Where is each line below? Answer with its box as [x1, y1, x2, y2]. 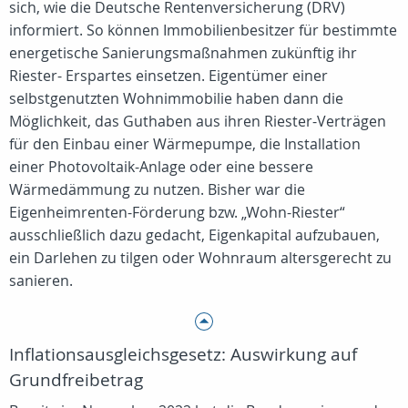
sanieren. [9, 270, 73, 291]
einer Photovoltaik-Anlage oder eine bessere [9, 157, 313, 177]
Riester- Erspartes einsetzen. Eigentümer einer [9, 66, 328, 86]
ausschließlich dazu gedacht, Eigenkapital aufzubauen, [9, 225, 380, 245]
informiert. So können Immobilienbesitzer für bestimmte [9, 20, 397, 40]
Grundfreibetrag [9, 368, 143, 392]
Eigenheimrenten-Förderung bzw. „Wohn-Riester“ [9, 202, 345, 222]
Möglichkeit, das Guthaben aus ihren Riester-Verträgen [9, 111, 386, 131]
